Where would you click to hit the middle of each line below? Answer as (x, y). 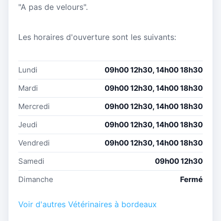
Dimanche (36, 180)
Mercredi (34, 107)
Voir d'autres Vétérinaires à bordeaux (88, 204)
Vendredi (34, 143)
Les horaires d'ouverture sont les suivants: (97, 37)
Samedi (31, 161)
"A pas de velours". (53, 7)
